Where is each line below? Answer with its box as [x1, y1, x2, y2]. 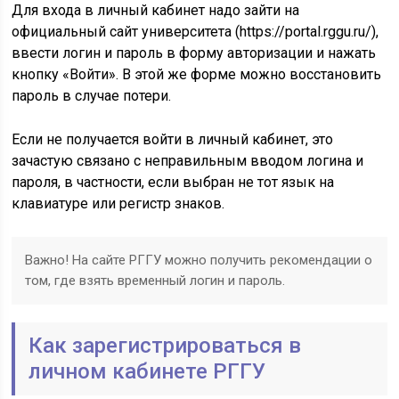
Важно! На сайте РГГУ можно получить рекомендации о [25, 252, 373, 268]
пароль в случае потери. [12, 87, 172, 104]
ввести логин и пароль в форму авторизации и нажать [12, 45, 377, 61]
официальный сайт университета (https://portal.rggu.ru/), [12, 23, 379, 40]
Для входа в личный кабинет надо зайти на [12, 2, 300, 19]
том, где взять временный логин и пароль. [25, 273, 286, 289]
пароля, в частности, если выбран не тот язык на [12, 174, 335, 191]
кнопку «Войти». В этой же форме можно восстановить [12, 66, 382, 83]
